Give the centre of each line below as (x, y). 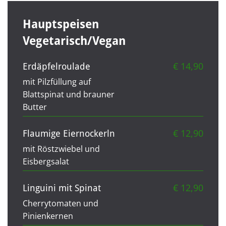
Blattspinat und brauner (69, 94)
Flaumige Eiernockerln (69, 133)
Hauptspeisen (61, 24)
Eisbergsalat (46, 161)
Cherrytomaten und (61, 203)
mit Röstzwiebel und (61, 149)
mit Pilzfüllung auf (57, 81)
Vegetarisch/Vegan (74, 41)
